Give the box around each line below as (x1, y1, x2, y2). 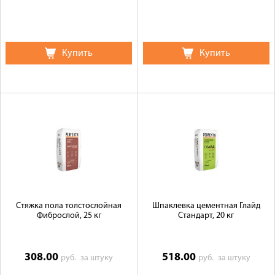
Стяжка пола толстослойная (16, 201, 122, 211)
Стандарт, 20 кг (178, 211, 234, 220)
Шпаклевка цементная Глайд (152, 201, 260, 211)
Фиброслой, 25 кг (36, 211, 101, 220)
